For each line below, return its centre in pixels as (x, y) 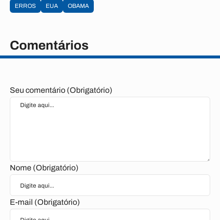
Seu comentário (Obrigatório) (61, 90)
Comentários (49, 45)
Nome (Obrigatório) (44, 168)
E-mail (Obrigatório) (45, 202)
